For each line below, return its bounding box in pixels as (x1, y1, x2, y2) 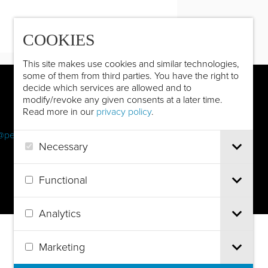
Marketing (39, 239, 85, 255)
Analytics (39, 205, 81, 221)
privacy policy (96, 105, 151, 118)
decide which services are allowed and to (23, 81, 191, 95)
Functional (39, 172, 87, 188)
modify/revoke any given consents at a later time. (23, 93, 223, 106)
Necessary (39, 138, 88, 154)
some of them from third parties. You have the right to (23, 69, 239, 83)
